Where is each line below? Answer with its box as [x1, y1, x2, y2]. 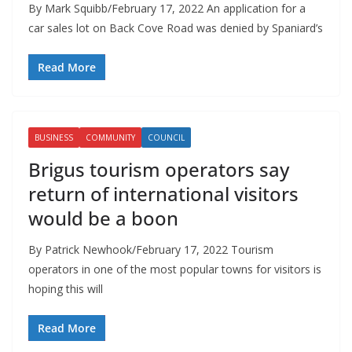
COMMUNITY [86, 131, 135, 143]
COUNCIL [148, 131, 185, 143]
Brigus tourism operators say [28, 156, 289, 182]
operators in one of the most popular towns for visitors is [28, 261, 321, 277]
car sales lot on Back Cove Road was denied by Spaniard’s [28, 20, 323, 35]
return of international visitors [28, 180, 299, 207]
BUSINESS [35, 131, 73, 143]
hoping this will [28, 280, 103, 296]
